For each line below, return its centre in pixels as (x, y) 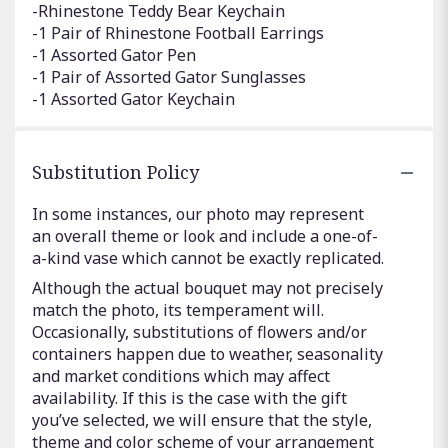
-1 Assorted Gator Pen (114, 55)
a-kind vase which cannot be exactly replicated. (208, 258)
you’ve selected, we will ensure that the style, (202, 420)
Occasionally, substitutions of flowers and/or (199, 332)
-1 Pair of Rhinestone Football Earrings (178, 33)
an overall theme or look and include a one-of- (205, 236)
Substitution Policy (115, 172)
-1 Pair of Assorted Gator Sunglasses (169, 77)
